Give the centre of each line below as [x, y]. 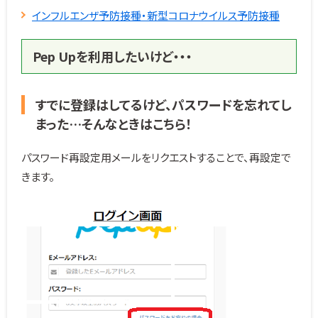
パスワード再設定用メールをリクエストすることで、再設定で [156, 158]
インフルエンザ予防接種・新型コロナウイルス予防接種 [156, 16]
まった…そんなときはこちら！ [114, 124]
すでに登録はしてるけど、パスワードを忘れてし [164, 105]
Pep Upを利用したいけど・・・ [113, 56]
